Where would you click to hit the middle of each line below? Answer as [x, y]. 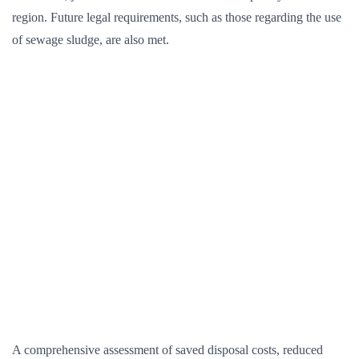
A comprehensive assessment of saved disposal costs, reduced [167, 350]
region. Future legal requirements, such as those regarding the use [177, 17]
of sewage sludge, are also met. [91, 40]
